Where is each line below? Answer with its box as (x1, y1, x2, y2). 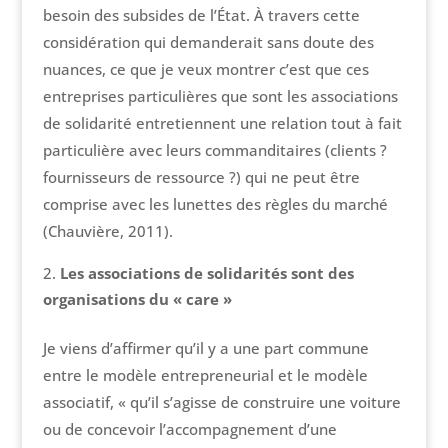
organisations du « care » (42, 289, 232, 310)
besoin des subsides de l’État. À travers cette (42, 5, 360, 26)
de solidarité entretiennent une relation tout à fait (42, 113, 402, 134)
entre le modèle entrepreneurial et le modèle (42, 365, 368, 386)
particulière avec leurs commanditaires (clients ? (42, 140, 387, 161)
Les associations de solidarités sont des (59, 263, 354, 284)
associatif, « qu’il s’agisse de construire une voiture (42, 392, 401, 413)
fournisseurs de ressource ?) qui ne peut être (42, 167, 360, 188)
